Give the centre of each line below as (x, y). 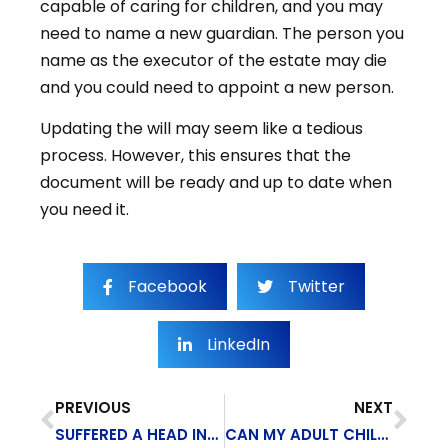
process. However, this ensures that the (195, 156)
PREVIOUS (93, 407)
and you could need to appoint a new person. (217, 87)
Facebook (167, 286)
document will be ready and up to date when (216, 183)
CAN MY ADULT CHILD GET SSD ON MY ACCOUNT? (382, 434)
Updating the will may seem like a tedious (201, 129)
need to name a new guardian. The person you (222, 33)
